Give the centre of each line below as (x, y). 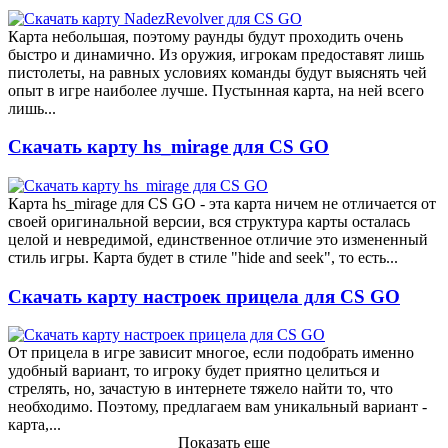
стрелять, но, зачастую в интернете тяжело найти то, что (200, 389)
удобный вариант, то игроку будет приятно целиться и (194, 371)
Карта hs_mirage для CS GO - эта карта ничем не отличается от (222, 203)
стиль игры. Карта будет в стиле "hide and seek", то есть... (203, 257)
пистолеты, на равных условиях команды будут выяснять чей (217, 72)
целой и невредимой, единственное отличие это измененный (218, 239)
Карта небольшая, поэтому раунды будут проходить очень (205, 36)
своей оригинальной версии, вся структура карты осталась (209, 221)
